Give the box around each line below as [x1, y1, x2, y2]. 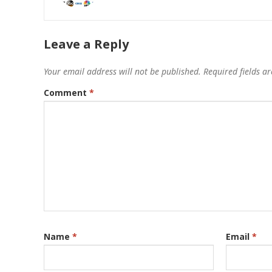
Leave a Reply [44, 36, 129, 53]
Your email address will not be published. [44, 66, 201, 78]
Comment [44, 87, 89, 99]
